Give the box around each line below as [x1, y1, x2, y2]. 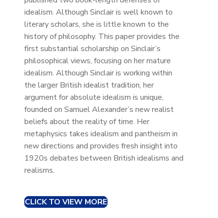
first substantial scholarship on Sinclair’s [24, 43, 161, 54]
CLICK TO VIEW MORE [24, 197, 107, 208]
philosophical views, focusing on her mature [24, 55, 171, 67]
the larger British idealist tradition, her [24, 80, 154, 91]
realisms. [24, 165, 54, 176]
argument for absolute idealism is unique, [24, 92, 163, 103]
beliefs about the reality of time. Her [24, 116, 149, 127]
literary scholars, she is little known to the [24, 19, 169, 30]
